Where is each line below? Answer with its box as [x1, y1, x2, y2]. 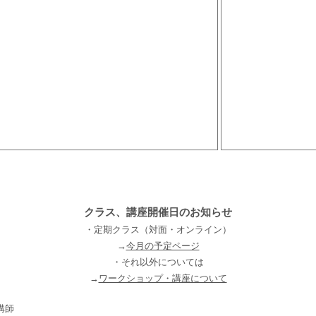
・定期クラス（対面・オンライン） [85, 224, 231, 235]
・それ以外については [112, 256, 204, 267]
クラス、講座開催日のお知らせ [84, 205, 232, 218]
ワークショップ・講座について [98, 272, 227, 284]
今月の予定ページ [126, 240, 200, 251]
